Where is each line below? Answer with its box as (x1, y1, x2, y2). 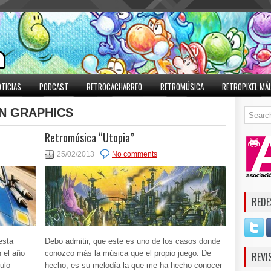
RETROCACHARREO (87, 80, 142, 93)
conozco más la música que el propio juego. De (45, 249, 211, 258)
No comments (112, 150, 157, 158)
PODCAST (39, 80, 68, 93)
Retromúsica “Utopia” (45, 129, 134, 145)
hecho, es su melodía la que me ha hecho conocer (45, 261, 222, 270)
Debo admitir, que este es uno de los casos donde (45, 237, 220, 246)
